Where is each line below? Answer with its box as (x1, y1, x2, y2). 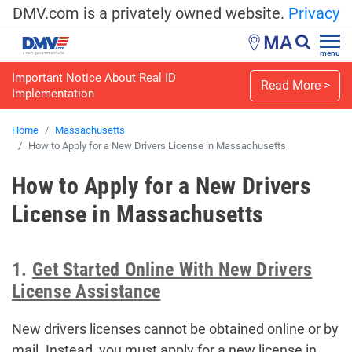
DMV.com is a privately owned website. (13, 4, 288, 23)
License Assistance (12, 280, 161, 303)
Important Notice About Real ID (12, 71, 176, 85)
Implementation (12, 86, 94, 101)
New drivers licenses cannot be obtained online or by (12, 321, 339, 338)
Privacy (288, 4, 339, 23)
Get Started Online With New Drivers (31, 258, 313, 281)
